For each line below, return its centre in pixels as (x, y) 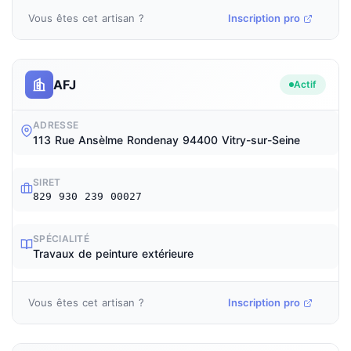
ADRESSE (56, 125)
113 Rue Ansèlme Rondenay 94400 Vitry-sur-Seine (166, 140)
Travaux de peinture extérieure (113, 253)
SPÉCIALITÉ (61, 239)
